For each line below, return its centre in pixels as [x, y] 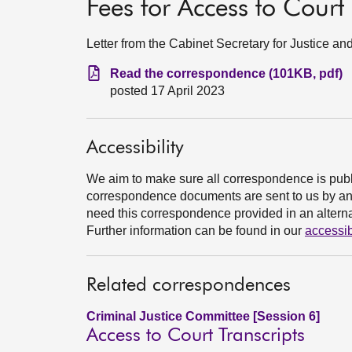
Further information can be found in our [196, 231]
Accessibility [135, 148]
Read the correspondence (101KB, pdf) [226, 73]
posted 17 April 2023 [167, 91]
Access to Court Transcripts [196, 335]
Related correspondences [189, 285]
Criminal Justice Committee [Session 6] [203, 316]
